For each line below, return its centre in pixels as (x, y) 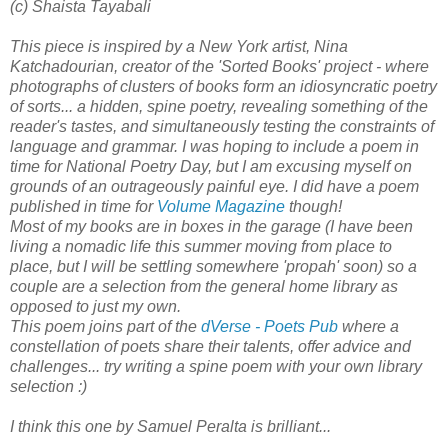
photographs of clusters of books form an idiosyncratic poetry (223, 86)
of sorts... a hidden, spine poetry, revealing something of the (219, 106)
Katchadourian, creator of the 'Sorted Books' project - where (219, 66)
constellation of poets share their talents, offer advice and (210, 346)
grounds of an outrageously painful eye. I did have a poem (214, 186)
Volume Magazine (221, 206)
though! (313, 206)
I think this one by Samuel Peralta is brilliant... (170, 426)
